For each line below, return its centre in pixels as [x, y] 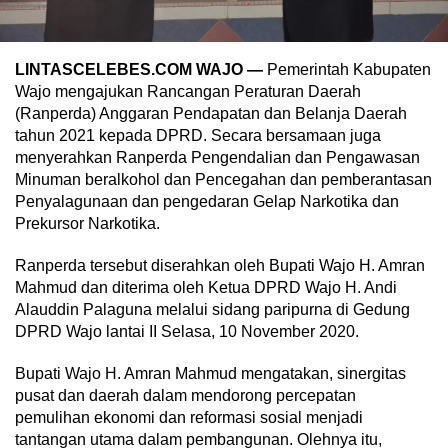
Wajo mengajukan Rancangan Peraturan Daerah [188, 91]
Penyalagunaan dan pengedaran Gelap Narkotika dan [207, 201]
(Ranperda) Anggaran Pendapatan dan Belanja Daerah [211, 113]
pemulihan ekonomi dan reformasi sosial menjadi [189, 417]
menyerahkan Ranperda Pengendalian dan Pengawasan [217, 157]
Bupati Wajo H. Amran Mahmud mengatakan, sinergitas [210, 373]
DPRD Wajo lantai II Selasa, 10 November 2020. [187, 331]
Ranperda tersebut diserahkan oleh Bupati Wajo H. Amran [220, 265]
